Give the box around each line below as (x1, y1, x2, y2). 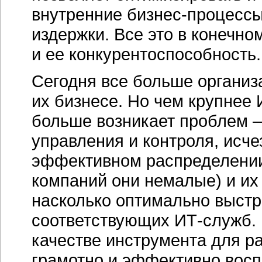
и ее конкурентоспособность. (32, 44, 261, 64)
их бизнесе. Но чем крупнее (32, 91, 256, 111)
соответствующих (32, 211, 174, 230)
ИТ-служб (174, 211, 251, 230)
